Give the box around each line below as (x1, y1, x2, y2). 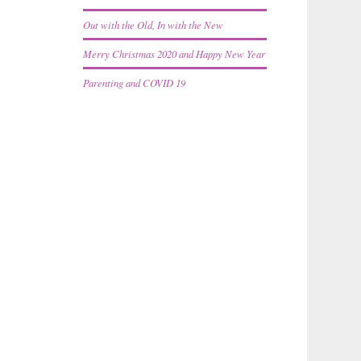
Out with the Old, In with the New (83, 17, 224, 31)
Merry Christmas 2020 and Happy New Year (83, 46, 266, 60)
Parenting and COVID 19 (83, 75, 186, 89)
